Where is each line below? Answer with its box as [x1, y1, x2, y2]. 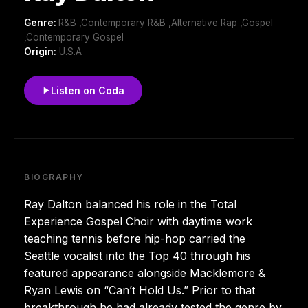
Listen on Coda [51, 84, 124, 96]
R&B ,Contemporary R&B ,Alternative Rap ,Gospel [58, 16, 273, 28]
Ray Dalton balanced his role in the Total [24, 197, 236, 211]
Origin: [24, 45, 56, 57]
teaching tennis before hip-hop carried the [24, 231, 245, 245]
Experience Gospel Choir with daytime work [24, 214, 252, 228]
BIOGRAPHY [24, 171, 85, 182]
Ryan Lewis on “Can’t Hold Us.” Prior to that [24, 283, 255, 297]
